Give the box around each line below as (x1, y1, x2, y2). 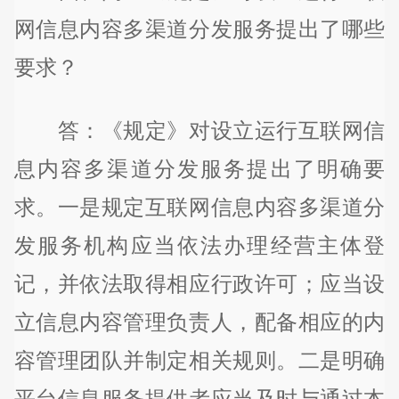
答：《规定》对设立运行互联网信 (13, 118, 386, 143)
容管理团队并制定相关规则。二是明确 (13, 348, 386, 373)
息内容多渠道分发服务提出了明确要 (13, 157, 386, 182)
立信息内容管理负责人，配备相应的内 (13, 310, 386, 335)
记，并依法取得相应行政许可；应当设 (13, 272, 386, 297)
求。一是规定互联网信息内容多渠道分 (13, 195, 386, 220)
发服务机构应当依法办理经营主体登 (13, 233, 386, 258)
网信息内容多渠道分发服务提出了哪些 (13, 16, 386, 41)
